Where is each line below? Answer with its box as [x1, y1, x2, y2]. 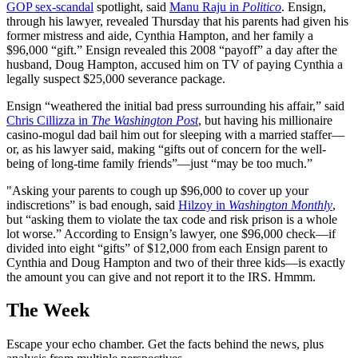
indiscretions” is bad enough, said [6, 197, 178, 212]
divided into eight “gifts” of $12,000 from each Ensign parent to [6, 241, 328, 255]
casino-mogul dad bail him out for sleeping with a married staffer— [6, 127, 344, 141]
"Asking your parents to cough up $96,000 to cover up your [6, 183, 308, 197]
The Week [6, 300, 89, 321]
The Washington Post [91, 113, 198, 127]
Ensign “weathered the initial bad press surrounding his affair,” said [6, 98, 344, 113]
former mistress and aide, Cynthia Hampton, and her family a [6, 28, 313, 42]
